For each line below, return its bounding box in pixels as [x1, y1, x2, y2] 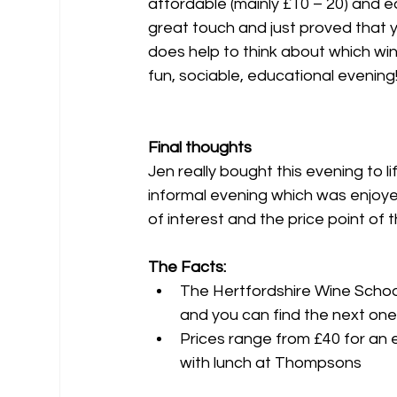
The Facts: [148, 259, 227, 276]
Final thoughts [148, 139, 253, 157]
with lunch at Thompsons [180, 354, 362, 372]
